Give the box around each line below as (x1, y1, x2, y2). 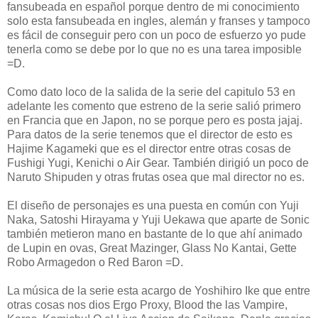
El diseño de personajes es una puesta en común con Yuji (7, 199, 299, 212)
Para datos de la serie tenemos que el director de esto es (7, 128, 292, 141)
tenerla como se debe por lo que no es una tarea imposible (7, 43, 302, 55)
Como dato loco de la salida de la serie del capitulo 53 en (7, 85, 295, 98)
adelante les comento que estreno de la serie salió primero (7, 99, 301, 112)
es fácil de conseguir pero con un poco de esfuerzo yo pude (7, 28, 306, 41)
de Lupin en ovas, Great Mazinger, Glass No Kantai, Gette (7, 241, 297, 254)
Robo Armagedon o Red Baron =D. (7, 256, 183, 268)
